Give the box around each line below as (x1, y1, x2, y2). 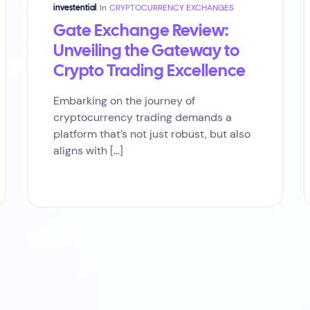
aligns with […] (53, 143, 123, 158)
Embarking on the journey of (53, 93, 195, 108)
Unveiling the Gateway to (53, 44, 239, 60)
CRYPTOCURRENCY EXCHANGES (109, 2, 234, 13)
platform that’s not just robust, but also (53, 127, 250, 141)
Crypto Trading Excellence (53, 64, 246, 80)
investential (53, 4, 97, 12)
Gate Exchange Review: (53, 24, 228, 39)
